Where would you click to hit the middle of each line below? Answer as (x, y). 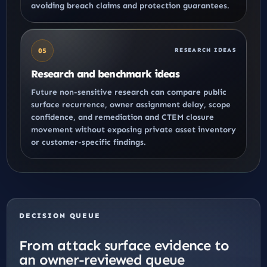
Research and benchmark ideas (105, 74)
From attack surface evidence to (124, 245)
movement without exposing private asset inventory (133, 129)
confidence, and (63, 117)
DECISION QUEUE (60, 215)
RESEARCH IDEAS (205, 50)
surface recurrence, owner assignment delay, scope (131, 104)
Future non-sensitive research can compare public (129, 92)
